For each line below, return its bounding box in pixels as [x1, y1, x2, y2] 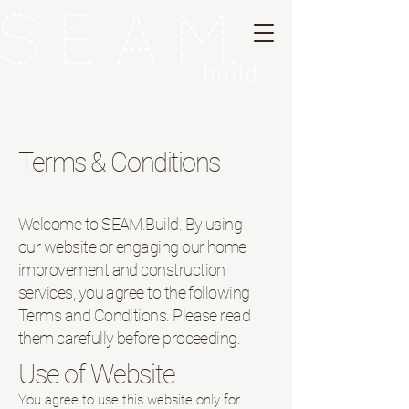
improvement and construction [18, 260, 225, 279]
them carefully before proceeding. [18, 329, 241, 348]
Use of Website [18, 359, 175, 390]
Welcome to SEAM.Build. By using [18, 215, 243, 234]
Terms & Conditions [18, 147, 220, 178]
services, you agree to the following [18, 283, 250, 302]
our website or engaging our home [18, 237, 246, 257]
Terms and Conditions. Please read [18, 306, 251, 325]
